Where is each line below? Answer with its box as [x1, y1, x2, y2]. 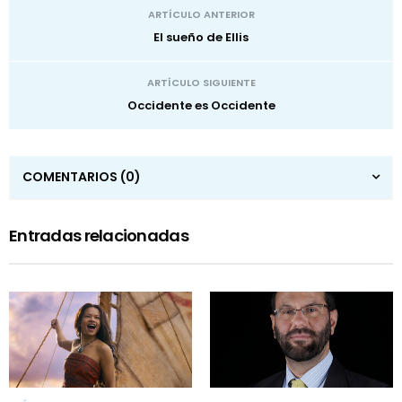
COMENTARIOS [22, 167, 120, 186]
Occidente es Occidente [127, 96, 275, 114]
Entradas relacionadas [9, 223, 188, 247]
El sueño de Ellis [153, 28, 249, 46]
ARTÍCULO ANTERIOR [147, 6, 255, 22]
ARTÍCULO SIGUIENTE [146, 74, 256, 90]
